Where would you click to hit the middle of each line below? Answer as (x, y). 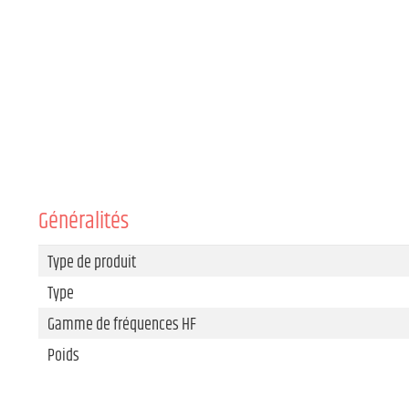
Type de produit (92, 263)
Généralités (84, 222)
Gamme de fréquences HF (122, 325)
